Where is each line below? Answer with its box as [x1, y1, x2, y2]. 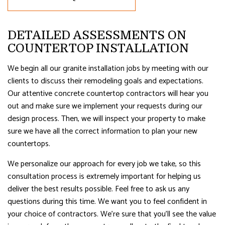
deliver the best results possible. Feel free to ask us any [8, 182, 189, 196]
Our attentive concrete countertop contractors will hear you [8, 86, 208, 100]
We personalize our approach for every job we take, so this [8, 157, 201, 171]
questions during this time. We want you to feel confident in [8, 194, 207, 208]
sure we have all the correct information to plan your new [8, 124, 197, 138]
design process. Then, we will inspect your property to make [8, 111, 205, 126]
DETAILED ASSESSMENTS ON [8, 28, 186, 42]
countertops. [8, 137, 50, 151]
